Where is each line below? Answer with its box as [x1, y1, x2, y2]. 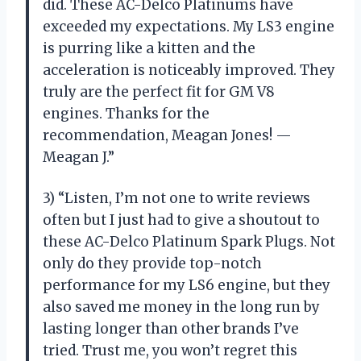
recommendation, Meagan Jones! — [43, 126, 292, 144]
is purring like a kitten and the [43, 39, 255, 57]
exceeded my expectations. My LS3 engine [43, 17, 334, 35]
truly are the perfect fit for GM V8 [43, 82, 275, 101]
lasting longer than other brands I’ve [43, 319, 299, 338]
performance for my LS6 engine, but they [43, 276, 330, 294]
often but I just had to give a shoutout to [43, 210, 320, 229]
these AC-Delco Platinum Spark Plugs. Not [43, 232, 335, 251]
